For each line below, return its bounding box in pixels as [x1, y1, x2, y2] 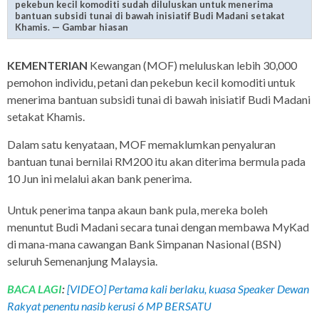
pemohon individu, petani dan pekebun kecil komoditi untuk [7, 75, 296, 90]
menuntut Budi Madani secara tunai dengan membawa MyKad [7, 220, 309, 234]
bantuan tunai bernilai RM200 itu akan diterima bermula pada [7, 155, 305, 169]
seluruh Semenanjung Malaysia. [7, 254, 157, 268]
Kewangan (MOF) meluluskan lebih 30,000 [88, 58, 297, 73]
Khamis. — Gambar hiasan [15, 21, 128, 33]
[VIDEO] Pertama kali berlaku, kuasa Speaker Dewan [67, 282, 309, 296]
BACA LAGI [7, 282, 62, 296]
